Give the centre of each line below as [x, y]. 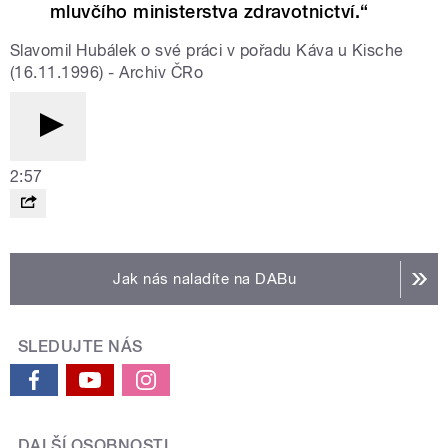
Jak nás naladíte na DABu [205, 279]
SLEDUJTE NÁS [80, 347]
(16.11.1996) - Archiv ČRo [106, 73]
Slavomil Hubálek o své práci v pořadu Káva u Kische [207, 51]
